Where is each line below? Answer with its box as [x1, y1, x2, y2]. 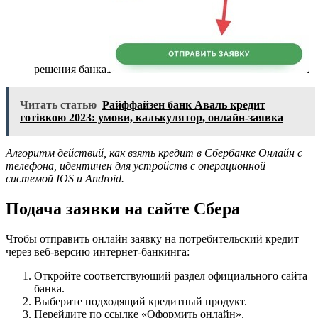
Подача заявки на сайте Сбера [6, 199, 240, 218]
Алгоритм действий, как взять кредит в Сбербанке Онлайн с [6, 146, 302, 159]
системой [6, 172, 53, 185]
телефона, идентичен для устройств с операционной [6, 159, 265, 172]
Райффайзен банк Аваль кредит [102, 98, 265, 111]
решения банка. [34, 62, 109, 75]
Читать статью [20, 98, 97, 111]
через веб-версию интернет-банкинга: [6, 245, 190, 258]
